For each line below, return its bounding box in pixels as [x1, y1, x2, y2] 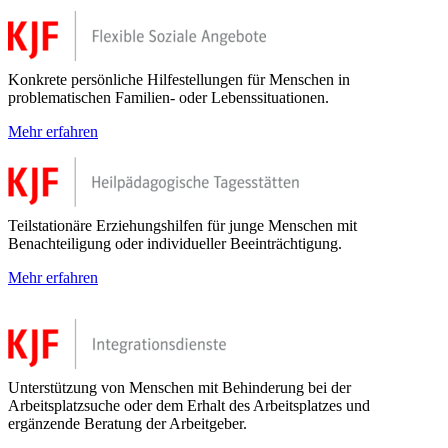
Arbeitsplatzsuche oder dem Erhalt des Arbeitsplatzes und [8, 396, 370, 414]
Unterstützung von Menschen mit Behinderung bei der [8, 378, 351, 396]
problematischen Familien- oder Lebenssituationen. [8, 88, 329, 106]
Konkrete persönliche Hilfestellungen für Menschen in [8, 70, 350, 88]
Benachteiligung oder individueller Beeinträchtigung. [8, 234, 342, 252]
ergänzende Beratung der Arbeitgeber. [8, 414, 247, 432]
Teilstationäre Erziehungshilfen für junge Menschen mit [8, 216, 357, 234]
